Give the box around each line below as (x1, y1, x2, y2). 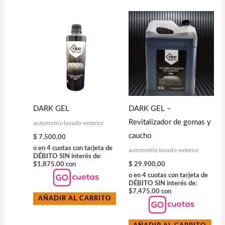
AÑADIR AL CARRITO (38, 195, 111, 202)
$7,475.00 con (128, 188, 171, 195)
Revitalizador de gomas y (128, 118, 211, 126)
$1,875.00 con (33, 161, 76, 168)
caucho (128, 132, 152, 140)
